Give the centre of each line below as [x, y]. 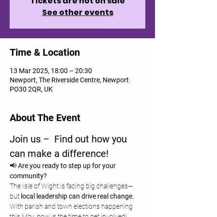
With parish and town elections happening [72, 206]
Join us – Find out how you [70, 139]
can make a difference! [59, 154]
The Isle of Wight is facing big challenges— [71, 186]
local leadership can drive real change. [77, 196]
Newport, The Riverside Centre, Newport [69, 80]
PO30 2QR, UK [31, 89]
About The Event [45, 118]
